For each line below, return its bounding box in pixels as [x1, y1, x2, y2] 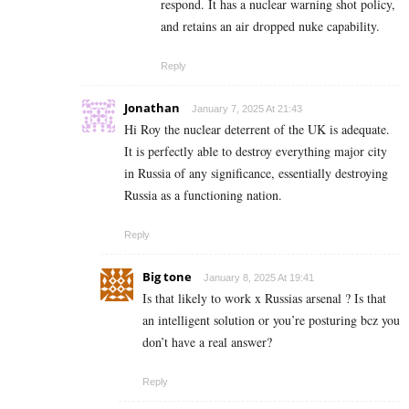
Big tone [142, 268, 192, 286]
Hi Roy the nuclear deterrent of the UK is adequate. [124, 121, 390, 139]
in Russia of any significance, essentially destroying [124, 164, 388, 183]
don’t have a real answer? [142, 333, 272, 351]
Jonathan [124, 100, 180, 117]
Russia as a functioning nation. [124, 186, 282, 204]
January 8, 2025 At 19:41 [204, 272, 314, 284]
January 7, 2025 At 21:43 [192, 103, 302, 115]
